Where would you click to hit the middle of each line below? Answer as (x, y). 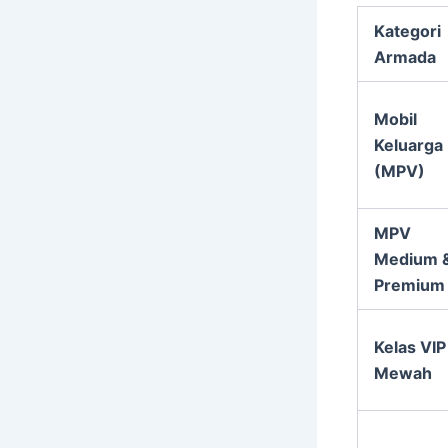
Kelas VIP (410, 346)
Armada (405, 56)
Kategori (407, 30)
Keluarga (408, 144)
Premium (409, 284)
